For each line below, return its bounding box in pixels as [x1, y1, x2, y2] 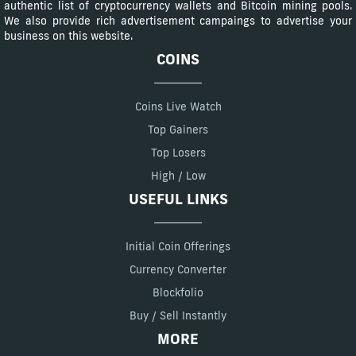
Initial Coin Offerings [126, 238, 230, 253]
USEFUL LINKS [128, 188, 228, 208]
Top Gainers [148, 122, 208, 137]
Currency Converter [130, 261, 226, 277]
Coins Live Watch [134, 99, 222, 114]
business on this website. [4, 28, 133, 43]
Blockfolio [153, 284, 203, 300]
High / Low [150, 168, 206, 183]
